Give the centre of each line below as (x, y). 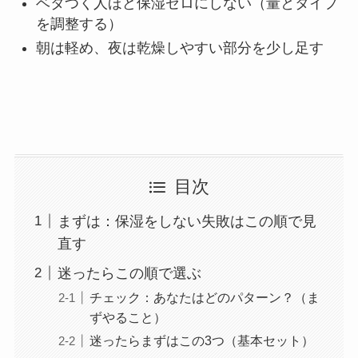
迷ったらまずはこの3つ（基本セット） (201, 340)
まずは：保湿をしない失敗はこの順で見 (187, 221)
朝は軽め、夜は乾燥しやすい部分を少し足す (179, 48)
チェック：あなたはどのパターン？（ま (204, 297)
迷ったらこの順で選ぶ (129, 273)
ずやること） (127, 317)
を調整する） (79, 24)
